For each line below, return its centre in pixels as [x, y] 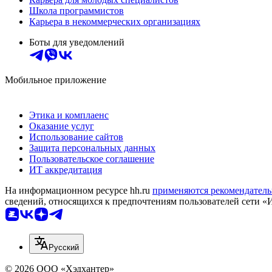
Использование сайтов [76, 137]
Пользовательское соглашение [92, 158]
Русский [64, 247]
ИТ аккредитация [66, 169]
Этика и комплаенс [69, 115]
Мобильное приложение [56, 80]
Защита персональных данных [92, 148]
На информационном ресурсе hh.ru [79, 190]
